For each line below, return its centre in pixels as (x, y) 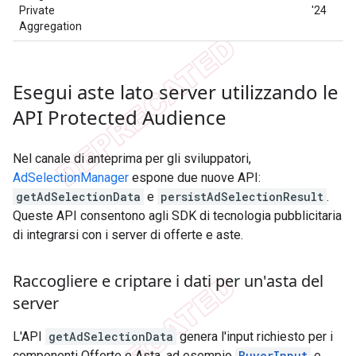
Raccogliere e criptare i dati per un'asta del (168, 281)
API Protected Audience (120, 118)
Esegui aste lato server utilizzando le (176, 92)
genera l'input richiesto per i (255, 337)
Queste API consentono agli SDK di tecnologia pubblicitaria (177, 216)
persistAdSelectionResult (242, 197)
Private (37, 11)
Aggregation (50, 27)
